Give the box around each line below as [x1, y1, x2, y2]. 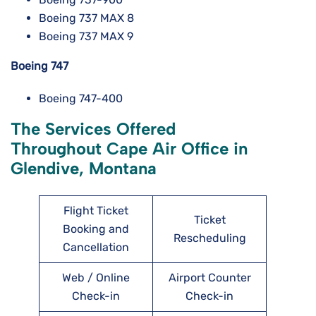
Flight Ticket [63, 204, 128, 218]
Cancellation [63, 241, 129, 255]
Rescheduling [173, 231, 246, 245]
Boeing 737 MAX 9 [39, 30, 133, 44]
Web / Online [62, 271, 130, 285]
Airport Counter [168, 271, 251, 285]
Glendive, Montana [11, 158, 157, 179]
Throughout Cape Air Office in [11, 138, 248, 159]
